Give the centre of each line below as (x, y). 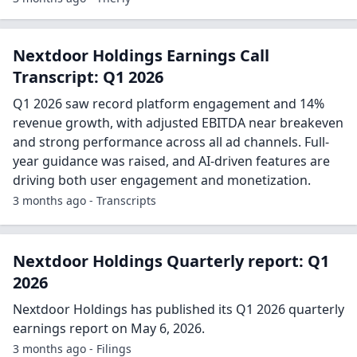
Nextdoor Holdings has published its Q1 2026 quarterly (178, 309)
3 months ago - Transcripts (84, 200)
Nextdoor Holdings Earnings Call (141, 55)
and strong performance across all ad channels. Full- (171, 141)
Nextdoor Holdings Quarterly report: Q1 (171, 261)
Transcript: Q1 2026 (88, 76)
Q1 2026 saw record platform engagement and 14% (169, 103)
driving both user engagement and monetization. (162, 180)
